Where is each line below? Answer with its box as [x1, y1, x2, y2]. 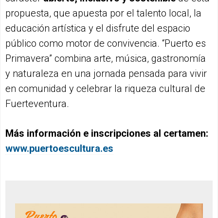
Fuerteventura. [5, 98, 69, 110]
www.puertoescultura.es [5, 143, 113, 155]
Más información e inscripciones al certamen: [5, 127, 208, 140]
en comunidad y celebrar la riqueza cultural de [5, 83, 205, 95]
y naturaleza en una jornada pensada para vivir [5, 68, 207, 80]
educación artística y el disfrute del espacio [5, 22, 190, 35]
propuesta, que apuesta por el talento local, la [5, 7, 201, 19]
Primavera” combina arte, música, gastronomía [5, 53, 206, 65]
